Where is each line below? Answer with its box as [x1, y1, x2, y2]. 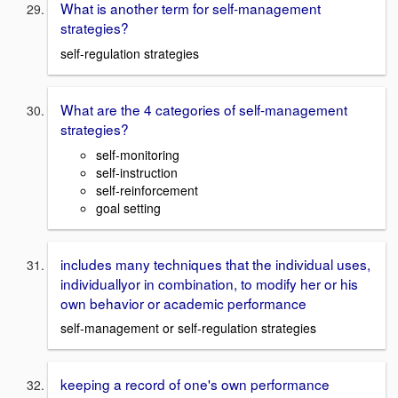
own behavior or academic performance [60, 292, 306, 313]
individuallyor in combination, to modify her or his [60, 273, 358, 293]
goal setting [96, 198, 161, 217]
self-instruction [96, 163, 178, 181]
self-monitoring [96, 145, 179, 163]
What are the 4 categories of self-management [60, 99, 347, 119]
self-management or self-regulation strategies [60, 319, 316, 338]
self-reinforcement [96, 180, 198, 199]
